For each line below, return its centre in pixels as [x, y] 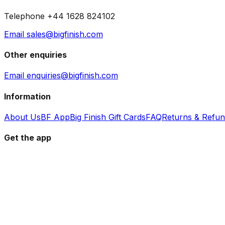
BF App [55, 117]
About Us [22, 117]
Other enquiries [35, 55]
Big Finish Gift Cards [108, 117]
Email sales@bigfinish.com [53, 34]
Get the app [28, 138]
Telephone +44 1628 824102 [60, 16]
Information [27, 96]
